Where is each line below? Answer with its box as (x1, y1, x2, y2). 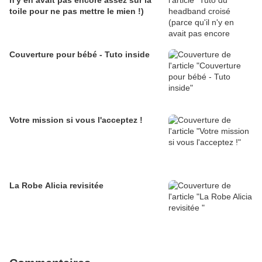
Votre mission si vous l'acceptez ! (9, 115, 143, 125)
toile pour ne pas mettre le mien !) (9, 6, 144, 16)
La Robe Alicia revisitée (9, 181, 104, 191)
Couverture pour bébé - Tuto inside (9, 50, 150, 60)
